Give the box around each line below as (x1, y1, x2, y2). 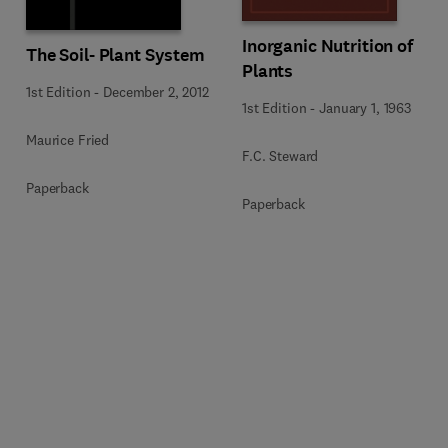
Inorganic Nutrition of (242, 34, 413, 58)
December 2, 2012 (103, 83, 209, 101)
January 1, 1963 (319, 99, 411, 117)
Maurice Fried (26, 131, 110, 149)
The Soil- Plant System (26, 43, 205, 67)
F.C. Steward (242, 147, 319, 165)
